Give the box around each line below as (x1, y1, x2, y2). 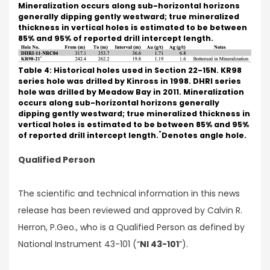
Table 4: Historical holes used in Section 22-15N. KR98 (18, 64, 242, 75)
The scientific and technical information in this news (18, 187, 240, 200)
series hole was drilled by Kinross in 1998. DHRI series (18, 75, 241, 86)
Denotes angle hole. (162, 130, 246, 140)
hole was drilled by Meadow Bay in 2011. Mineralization (18, 86, 244, 97)
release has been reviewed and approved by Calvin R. (18, 204, 242, 217)
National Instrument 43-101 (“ (18, 238, 140, 251)
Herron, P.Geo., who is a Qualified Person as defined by (18, 221, 245, 234)
